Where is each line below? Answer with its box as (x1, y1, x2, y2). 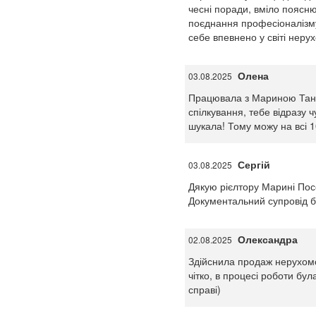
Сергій (237, 157, 270, 171)
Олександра (237, 232, 298, 246)
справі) (188, 282, 221, 296)
